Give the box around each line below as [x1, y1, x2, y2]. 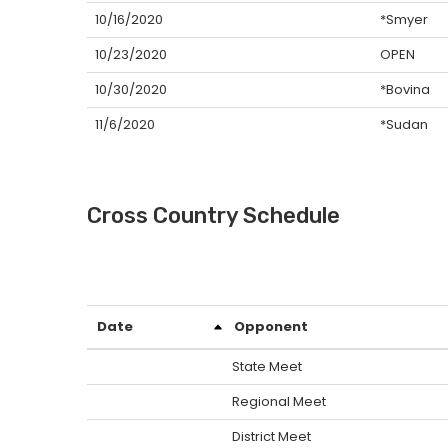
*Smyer [380, 10, 428, 29]
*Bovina [380, 80, 430, 99]
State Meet [232, 357, 302, 376]
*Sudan [380, 115, 428, 134]
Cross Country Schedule [87, 202, 340, 229]
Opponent [234, 317, 309, 336]
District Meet [232, 427, 311, 446]
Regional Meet [232, 392, 326, 411]
